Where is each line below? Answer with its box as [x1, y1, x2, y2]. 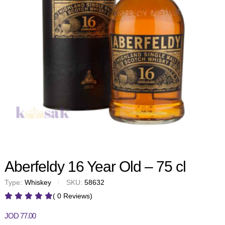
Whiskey [25, 178, 51, 186]
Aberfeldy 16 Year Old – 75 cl [5, 158, 186, 175]
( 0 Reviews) [53, 191, 92, 200]
